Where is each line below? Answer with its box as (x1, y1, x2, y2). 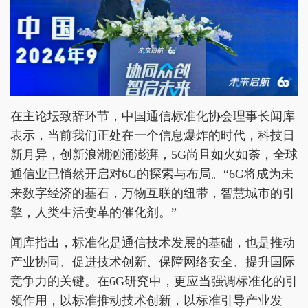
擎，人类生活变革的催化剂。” (10, 205, 177, 219)
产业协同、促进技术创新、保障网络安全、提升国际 (10, 254, 295, 269)
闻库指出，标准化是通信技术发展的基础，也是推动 (10, 235, 295, 250)
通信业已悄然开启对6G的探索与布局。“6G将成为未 (10, 166, 294, 181)
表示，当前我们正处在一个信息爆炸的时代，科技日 (10, 128, 295, 142)
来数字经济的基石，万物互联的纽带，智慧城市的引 (10, 186, 295, 200)
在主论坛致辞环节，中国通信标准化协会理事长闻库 (10, 109, 295, 123)
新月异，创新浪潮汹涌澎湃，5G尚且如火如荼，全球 (10, 147, 298, 162)
